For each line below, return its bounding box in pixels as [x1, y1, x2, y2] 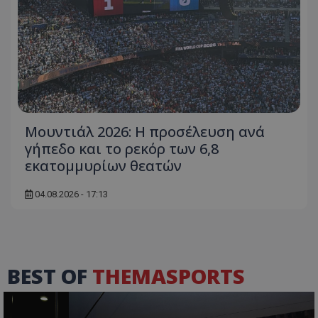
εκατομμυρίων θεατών [25, 155, 182, 175]
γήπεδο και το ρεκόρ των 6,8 [25, 138, 219, 158]
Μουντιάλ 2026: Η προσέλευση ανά [25, 121, 265, 141]
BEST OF [7, 261, 92, 290]
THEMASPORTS [92, 261, 245, 290]
